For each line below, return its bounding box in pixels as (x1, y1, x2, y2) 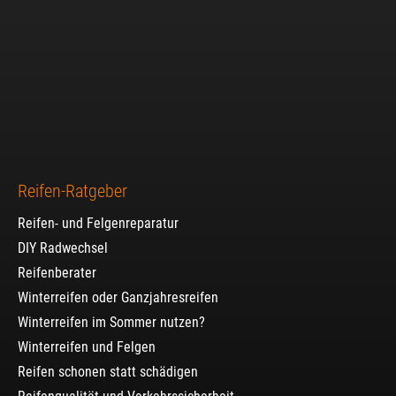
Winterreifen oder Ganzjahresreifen (18, 288, 218, 306)
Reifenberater (18, 263, 96, 281)
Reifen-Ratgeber (18, 179, 127, 202)
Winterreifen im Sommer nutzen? (18, 313, 205, 331)
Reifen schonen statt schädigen (18, 362, 198, 380)
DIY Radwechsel (18, 239, 108, 256)
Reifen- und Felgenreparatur (18, 214, 179, 232)
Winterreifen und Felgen (18, 338, 156, 355)
